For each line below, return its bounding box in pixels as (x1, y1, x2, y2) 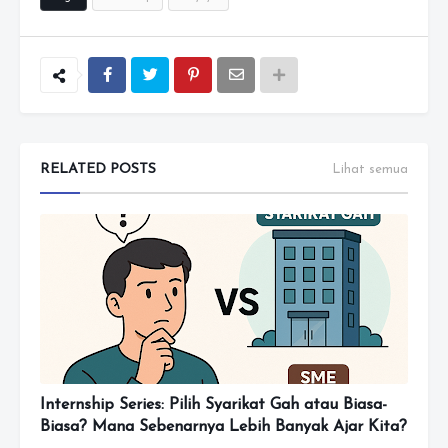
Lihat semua (332, 163, 408, 176)
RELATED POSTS (40, 162, 156, 177)
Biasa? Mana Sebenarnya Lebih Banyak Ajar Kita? (40, 419, 407, 435)
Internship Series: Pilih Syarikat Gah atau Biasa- (40, 397, 387, 413)
